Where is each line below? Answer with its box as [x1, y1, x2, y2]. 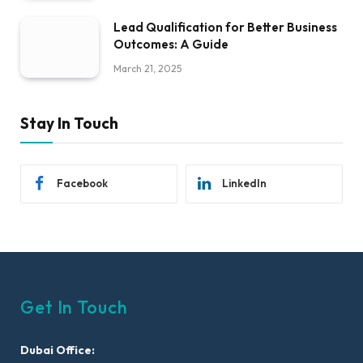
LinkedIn [222, 177, 267, 190]
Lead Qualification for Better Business [113, 19, 337, 36]
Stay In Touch [20, 113, 118, 133]
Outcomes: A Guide [113, 36, 228, 53]
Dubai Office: [20, 342, 95, 357]
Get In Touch [20, 295, 128, 318]
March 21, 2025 [113, 62, 181, 75]
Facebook [57, 177, 108, 190]
